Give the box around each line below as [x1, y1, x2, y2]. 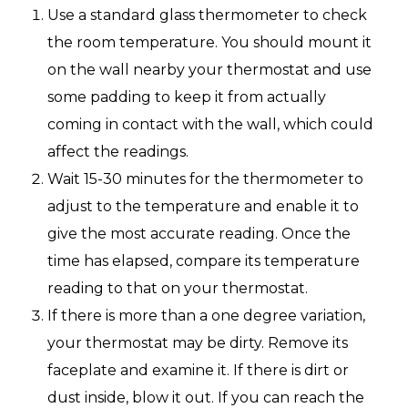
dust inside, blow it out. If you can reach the [47, 388, 364, 406]
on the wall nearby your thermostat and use [47, 60, 372, 78]
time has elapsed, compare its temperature [47, 251, 360, 270]
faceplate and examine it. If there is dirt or [47, 361, 349, 379]
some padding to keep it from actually [47, 87, 326, 106]
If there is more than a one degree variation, [47, 306, 365, 324]
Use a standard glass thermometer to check [47, 5, 367, 24]
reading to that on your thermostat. [47, 279, 308, 297]
